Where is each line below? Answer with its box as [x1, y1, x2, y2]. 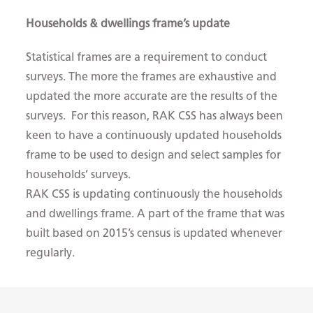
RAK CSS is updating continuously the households [26, 187, 283, 201]
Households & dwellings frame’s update [26, 17, 231, 31]
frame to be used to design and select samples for [26, 148, 282, 162]
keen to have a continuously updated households [26, 129, 282, 143]
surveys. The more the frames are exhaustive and [26, 70, 277, 84]
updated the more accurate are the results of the [26, 89, 278, 103]
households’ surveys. [26, 168, 131, 182]
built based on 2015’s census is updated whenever [26, 226, 283, 240]
